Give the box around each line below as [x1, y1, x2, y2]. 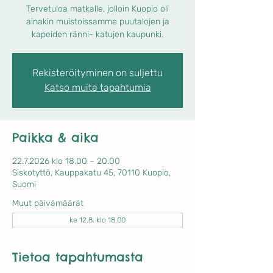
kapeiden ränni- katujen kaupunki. [32, 29, 163, 40]
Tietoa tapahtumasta [12, 249, 143, 264]
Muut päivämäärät [12, 198, 83, 208]
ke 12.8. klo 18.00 [69, 216, 126, 224]
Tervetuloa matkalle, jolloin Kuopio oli [26, 4, 169, 14]
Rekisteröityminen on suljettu [32, 67, 163, 79]
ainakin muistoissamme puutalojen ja [26, 16, 169, 27]
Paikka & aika [12, 130, 99, 145]
